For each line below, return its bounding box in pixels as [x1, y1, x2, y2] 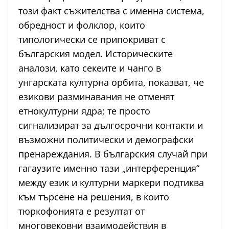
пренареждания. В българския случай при [18, 148, 208, 161]
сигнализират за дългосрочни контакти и [18, 119, 203, 132]
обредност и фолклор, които [18, 19, 145, 32]
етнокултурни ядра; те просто [18, 105, 150, 118]
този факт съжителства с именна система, [18, 5, 204, 17]
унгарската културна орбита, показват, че [18, 76, 204, 89]
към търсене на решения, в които [18, 191, 169, 203]
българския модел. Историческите [18, 48, 173, 60]
